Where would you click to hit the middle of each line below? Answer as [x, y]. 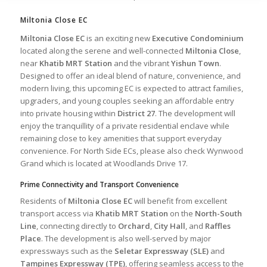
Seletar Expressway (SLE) [161, 251]
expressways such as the [67, 251]
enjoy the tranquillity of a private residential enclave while [125, 125]
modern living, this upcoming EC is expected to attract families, [131, 88]
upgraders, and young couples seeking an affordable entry [127, 100]
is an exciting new [118, 38]
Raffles [218, 226]
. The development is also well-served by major [126, 238]
